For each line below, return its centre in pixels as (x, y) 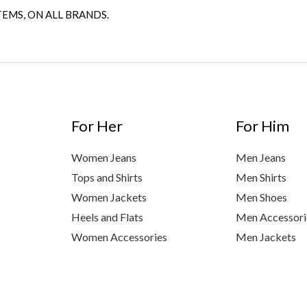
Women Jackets (109, 197)
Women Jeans (103, 158)
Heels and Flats (107, 217)
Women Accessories (119, 237)
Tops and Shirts (107, 177)
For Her (97, 126)
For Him (263, 126)
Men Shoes (262, 197)
